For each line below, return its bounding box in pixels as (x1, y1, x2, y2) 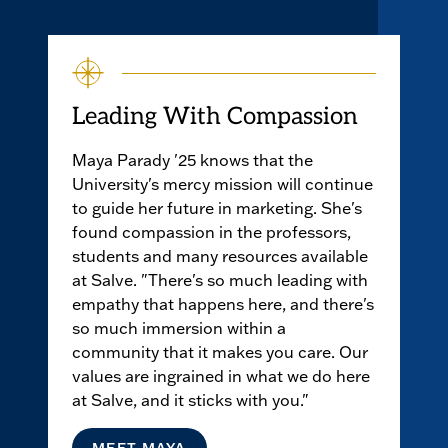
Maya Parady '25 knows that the (72, 149, 313, 170)
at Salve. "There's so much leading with (72, 269, 368, 290)
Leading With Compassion (72, 105, 358, 130)
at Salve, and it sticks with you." (72, 389, 309, 410)
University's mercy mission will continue (72, 173, 373, 194)
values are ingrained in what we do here (72, 365, 370, 386)
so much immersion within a (72, 317, 286, 338)
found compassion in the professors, (72, 221, 351, 242)
